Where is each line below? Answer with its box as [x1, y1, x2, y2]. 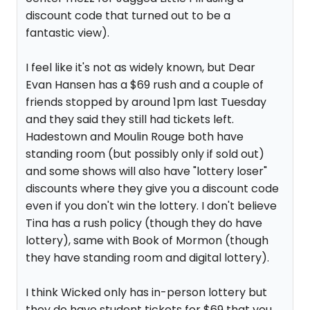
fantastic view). [26, 25, 109, 41]
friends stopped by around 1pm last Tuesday [26, 94, 266, 110]
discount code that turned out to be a [26, 8, 230, 24]
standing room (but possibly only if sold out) [26, 146, 264, 162]
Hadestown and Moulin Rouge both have [26, 129, 244, 145]
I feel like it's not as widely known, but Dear [26, 60, 255, 75]
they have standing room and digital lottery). [26, 250, 269, 266]
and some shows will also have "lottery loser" [26, 163, 267, 179]
